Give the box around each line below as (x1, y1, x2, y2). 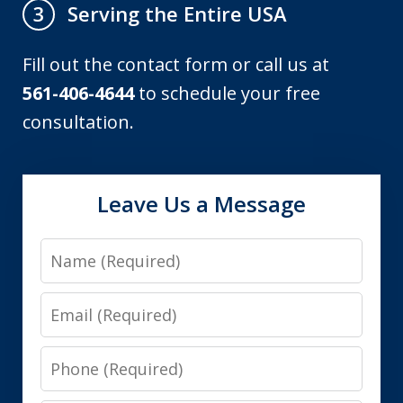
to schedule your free (134, 80, 321, 105)
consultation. (22, 109, 135, 134)
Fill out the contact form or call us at (22, 51, 330, 76)
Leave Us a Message (97, 188, 306, 219)
